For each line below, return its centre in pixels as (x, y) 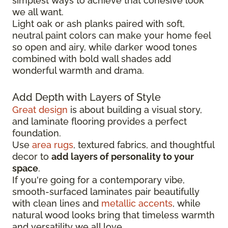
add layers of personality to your (123, 156)
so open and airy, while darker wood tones (105, 47)
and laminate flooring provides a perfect (99, 121)
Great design (40, 109)
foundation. (37, 133)
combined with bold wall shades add (92, 59)
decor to (32, 156)
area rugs (53, 145)
